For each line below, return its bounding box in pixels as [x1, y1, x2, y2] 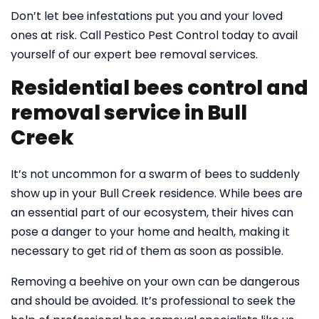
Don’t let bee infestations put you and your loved [11, 8, 283, 24]
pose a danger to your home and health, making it [11, 224, 290, 240]
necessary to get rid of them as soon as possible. [11, 243, 283, 259]
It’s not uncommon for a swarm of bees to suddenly [11, 166, 300, 182]
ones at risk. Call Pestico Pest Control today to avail [11, 27, 298, 43]
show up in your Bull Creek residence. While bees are [11, 185, 303, 202]
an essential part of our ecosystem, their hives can [11, 204, 293, 221]
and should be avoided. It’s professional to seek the [11, 293, 296, 309]
